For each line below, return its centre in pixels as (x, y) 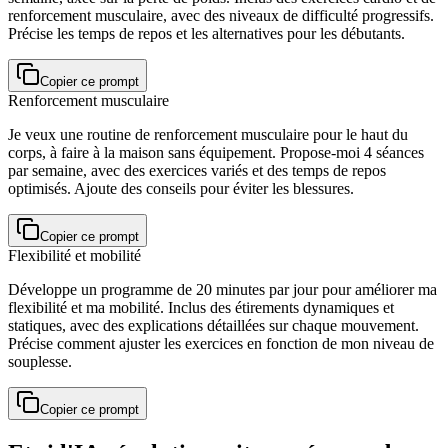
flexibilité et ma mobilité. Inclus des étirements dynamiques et (201, 307)
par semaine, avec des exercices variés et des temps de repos (197, 170)
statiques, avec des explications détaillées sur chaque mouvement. (213, 325)
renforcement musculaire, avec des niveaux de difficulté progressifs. (221, 15)
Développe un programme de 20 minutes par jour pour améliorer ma (222, 289)
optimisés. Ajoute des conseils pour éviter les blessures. (181, 188)
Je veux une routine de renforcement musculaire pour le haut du (208, 134)
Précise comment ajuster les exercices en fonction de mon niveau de (221, 343)
